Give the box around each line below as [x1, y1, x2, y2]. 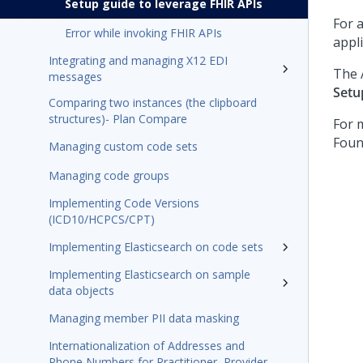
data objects [49, 283, 114, 298]
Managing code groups [49, 168, 169, 183]
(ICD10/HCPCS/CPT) [49, 211, 155, 227]
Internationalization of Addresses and [49, 338, 245, 353]
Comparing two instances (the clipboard [49, 95, 257, 110]
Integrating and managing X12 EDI [49, 53, 228, 68]
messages [49, 69, 102, 84]
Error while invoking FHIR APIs [65, 25, 222, 41]
